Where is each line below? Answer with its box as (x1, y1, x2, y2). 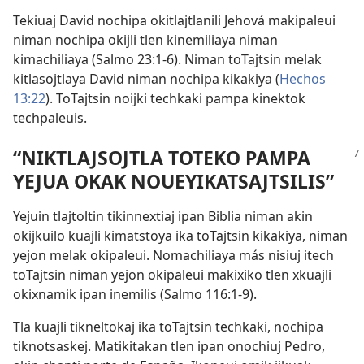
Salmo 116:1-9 (164, 285, 249, 304)
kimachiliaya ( (13, 50, 96, 68)
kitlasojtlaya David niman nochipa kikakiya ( (13, 69, 279, 88)
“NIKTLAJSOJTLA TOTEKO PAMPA (13, 145, 310, 171)
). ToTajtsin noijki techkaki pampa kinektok (45, 89, 305, 107)
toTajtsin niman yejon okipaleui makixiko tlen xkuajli (13, 266, 331, 284)
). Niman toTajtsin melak (174, 50, 322, 68)
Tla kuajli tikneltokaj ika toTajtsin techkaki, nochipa (13, 318, 323, 336)
